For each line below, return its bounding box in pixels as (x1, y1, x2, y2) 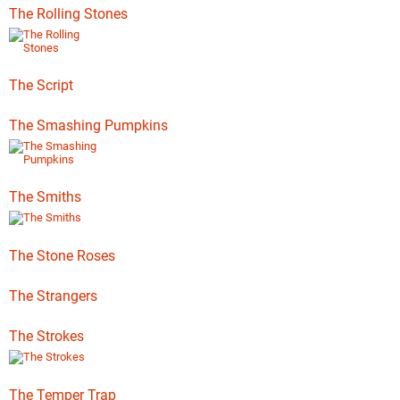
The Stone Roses (9, 247, 115, 264)
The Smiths (9, 188, 81, 205)
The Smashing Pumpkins (9, 117, 168, 134)
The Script (9, 77, 73, 94)
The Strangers (9, 287, 97, 304)
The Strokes (9, 328, 84, 345)
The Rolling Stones (9, 5, 128, 22)
